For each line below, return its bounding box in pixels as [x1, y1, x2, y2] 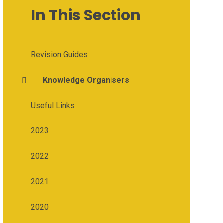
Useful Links [30, 101, 75, 111]
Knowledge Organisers [42, 75, 129, 85]
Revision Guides [30, 50, 88, 60]
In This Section [30, 5, 141, 26]
